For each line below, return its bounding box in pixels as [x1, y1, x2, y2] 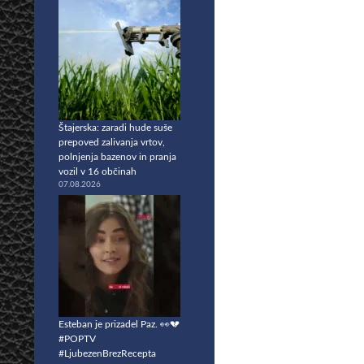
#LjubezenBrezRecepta [58, 349, 156, 358]
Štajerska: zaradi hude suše [58, 123, 172, 132]
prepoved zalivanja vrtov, [58, 137, 165, 147]
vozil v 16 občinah [58, 167, 136, 176]
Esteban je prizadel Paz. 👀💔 [58, 319, 180, 329]
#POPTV [58, 334, 96, 344]
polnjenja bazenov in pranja [58, 152, 176, 162]
